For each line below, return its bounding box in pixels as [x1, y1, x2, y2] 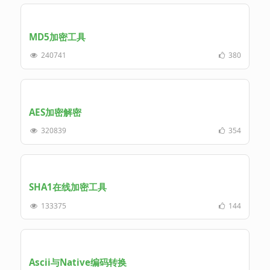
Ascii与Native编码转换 [28, 256, 127, 269]
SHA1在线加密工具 [28, 181, 107, 193]
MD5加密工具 [28, 30, 86, 43]
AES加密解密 [28, 105, 81, 118]
